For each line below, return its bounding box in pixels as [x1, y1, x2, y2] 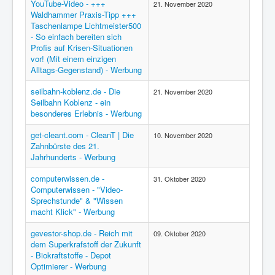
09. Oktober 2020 [153, 228, 206, 238]
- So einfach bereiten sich [31, 31, 122, 42]
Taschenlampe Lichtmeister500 [31, 20, 141, 31]
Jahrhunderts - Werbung [31, 151, 115, 163]
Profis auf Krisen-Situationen [31, 42, 133, 53]
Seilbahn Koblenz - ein [31, 96, 110, 108]
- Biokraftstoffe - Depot [31, 249, 111, 261]
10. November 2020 [153, 130, 212, 140]
